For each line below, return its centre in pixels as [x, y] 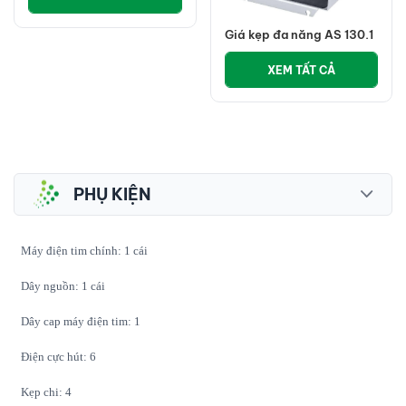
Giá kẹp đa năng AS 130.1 [299, 35]
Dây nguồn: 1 [54, 285]
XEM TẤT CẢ [301, 70]
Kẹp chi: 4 [46, 391]
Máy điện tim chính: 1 [76, 250]
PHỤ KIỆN [112, 194]
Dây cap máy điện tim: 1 [81, 321]
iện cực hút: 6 [63, 356]
